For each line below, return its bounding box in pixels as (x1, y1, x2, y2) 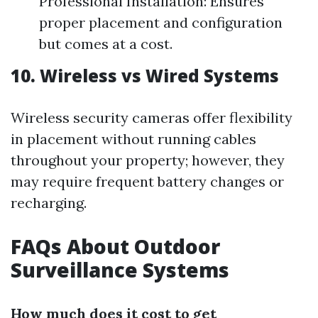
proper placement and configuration (39, 13, 283, 31)
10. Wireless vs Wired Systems (11, 64, 279, 87)
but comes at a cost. (39, 35, 172, 53)
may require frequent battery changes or (11, 172, 284, 190)
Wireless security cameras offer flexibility (11, 109, 292, 126)
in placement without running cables (11, 130, 256, 148)
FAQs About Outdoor (11, 233, 220, 260)
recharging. (11, 194, 87, 212)
